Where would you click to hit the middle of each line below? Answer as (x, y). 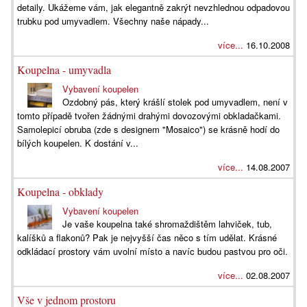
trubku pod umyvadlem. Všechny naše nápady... (113, 21)
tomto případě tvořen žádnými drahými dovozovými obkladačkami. (149, 115)
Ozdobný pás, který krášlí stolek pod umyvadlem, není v (175, 102)
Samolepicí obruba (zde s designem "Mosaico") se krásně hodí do (148, 129)
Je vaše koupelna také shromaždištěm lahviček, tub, (168, 224)
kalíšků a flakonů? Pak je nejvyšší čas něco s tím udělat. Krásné (147, 237)
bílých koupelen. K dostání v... (78, 143)
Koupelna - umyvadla (64, 70)
